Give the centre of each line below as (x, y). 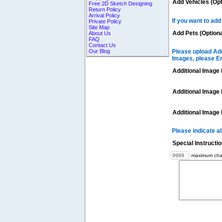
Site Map (99, 27)
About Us (100, 33)
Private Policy (105, 21)
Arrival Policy (105, 15)
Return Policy (105, 9)
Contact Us (103, 45)
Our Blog (100, 51)
